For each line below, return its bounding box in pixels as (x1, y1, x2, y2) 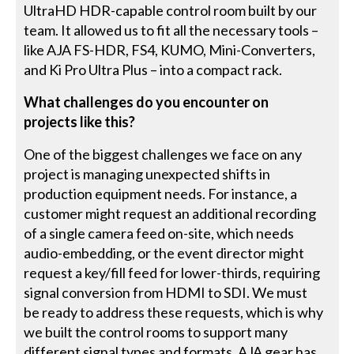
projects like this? (24, 112, 136, 130)
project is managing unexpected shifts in (24, 164, 271, 183)
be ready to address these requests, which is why (24, 303, 324, 321)
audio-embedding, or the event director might (24, 243, 305, 262)
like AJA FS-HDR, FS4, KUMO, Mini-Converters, (24, 40, 316, 58)
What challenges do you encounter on (24, 92, 269, 111)
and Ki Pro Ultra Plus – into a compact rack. (24, 60, 283, 78)
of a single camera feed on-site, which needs (24, 224, 295, 242)
